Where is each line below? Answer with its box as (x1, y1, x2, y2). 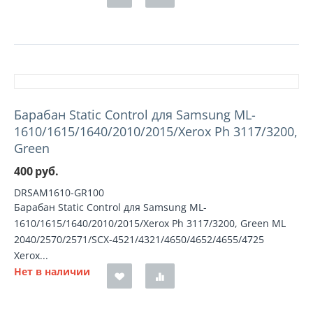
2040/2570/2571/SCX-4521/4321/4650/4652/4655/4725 (14, 233, 264, 246)
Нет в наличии (14, 265, 90, 278)
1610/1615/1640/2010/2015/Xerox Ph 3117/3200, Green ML (14, 217, 286, 230)
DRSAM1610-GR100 (14, 186, 104, 199)
